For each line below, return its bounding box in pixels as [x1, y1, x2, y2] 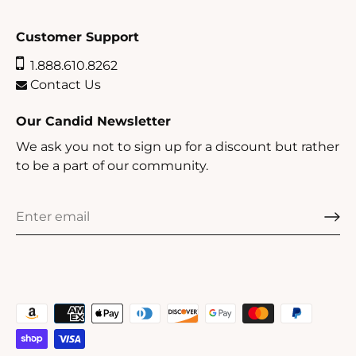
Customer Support [16, 29, 139, 44]
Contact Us [27, 76, 101, 92]
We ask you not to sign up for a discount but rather [16, 138, 339, 154]
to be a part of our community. [16, 157, 208, 173]
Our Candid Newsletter [16, 113, 171, 129]
